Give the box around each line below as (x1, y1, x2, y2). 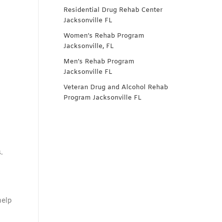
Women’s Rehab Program (63, 32, 144, 40)
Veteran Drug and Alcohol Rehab (63, 83, 168, 92)
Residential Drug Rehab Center (63, 6, 163, 14)
